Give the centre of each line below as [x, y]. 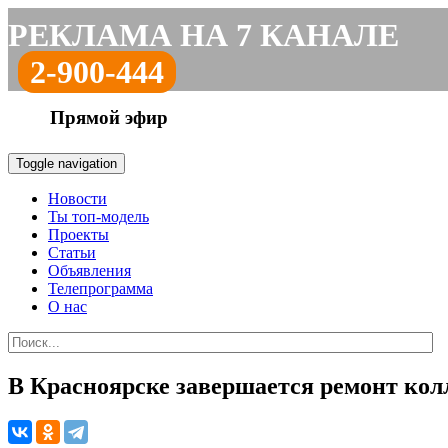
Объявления [89, 270]
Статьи [72, 252]
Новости [77, 198]
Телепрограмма [100, 288]
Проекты [78, 234]
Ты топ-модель [98, 216]
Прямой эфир [109, 117]
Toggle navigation [66, 163]
